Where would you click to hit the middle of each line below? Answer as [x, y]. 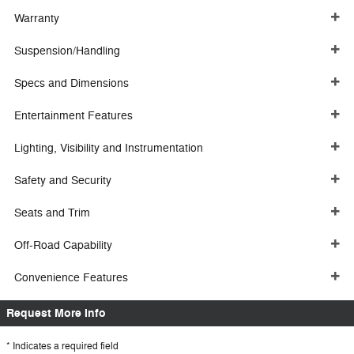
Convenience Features [71, 278]
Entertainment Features [73, 116]
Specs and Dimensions [72, 83]
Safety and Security [63, 181]
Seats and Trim [52, 213]
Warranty [37, 19]
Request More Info [56, 313]
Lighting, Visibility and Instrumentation [109, 148]
